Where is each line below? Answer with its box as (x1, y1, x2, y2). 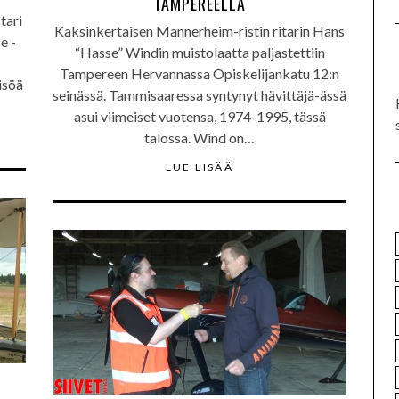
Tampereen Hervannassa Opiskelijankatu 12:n (60, 65, 339, 82)
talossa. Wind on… (144, 129, 255, 146)
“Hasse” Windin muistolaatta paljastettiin (74, 44, 325, 61)
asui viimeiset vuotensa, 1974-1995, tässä (73, 108, 326, 125)
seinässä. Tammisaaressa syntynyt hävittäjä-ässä (53, 86, 346, 103)
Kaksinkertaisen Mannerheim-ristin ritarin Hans (54, 22, 345, 39)
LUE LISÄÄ (165, 160, 234, 174)
